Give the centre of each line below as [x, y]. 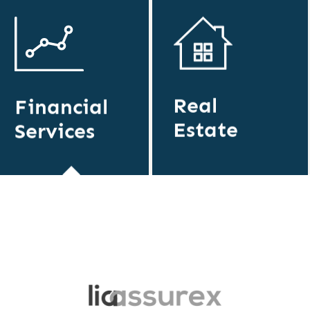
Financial [61, 107]
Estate [206, 130]
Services [54, 131]
